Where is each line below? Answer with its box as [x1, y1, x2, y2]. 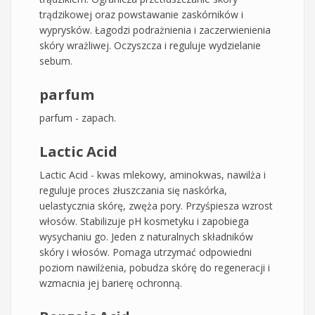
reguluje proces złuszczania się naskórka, [39, 183, 227, 197]
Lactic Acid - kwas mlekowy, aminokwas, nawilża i [39, 167, 266, 181]
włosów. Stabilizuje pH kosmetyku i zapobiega [39, 214, 249, 228]
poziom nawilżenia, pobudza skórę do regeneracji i [39, 260, 270, 274]
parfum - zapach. [39, 110, 116, 124]
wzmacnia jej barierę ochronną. [39, 276, 182, 290]
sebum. [39, 53, 72, 67]
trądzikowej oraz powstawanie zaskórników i [39, 7, 243, 21]
